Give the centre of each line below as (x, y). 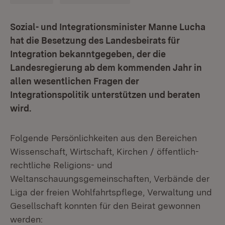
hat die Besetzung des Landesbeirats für (95, 40)
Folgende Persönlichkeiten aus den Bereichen (103, 138)
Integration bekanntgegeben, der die (88, 54)
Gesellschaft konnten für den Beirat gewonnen (105, 206)
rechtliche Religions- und (61, 165)
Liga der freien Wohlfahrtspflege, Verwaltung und (111, 192)
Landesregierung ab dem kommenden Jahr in (106, 68)
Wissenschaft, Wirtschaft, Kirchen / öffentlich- (104, 151)
